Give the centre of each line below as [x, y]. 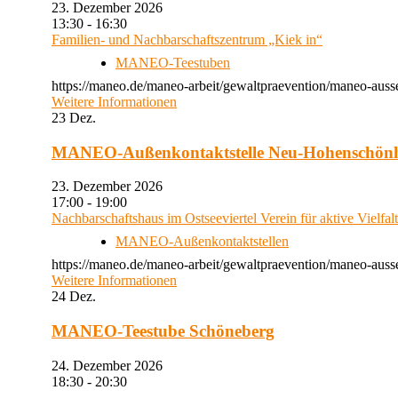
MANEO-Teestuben [173, 63]
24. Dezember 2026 [114, 365]
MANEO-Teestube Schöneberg [163, 331]
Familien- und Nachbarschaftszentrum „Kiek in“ [187, 40]
